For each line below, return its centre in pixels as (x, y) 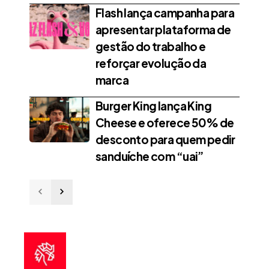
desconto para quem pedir (165, 140)
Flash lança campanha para (165, 13)
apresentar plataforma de (163, 30)
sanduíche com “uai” (150, 156)
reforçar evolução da (151, 63)
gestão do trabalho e (151, 47)
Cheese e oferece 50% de (165, 123)
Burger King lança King (153, 106)
